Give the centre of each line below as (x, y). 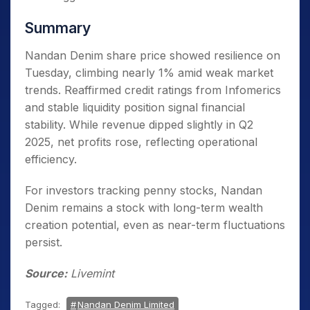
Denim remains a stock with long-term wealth (144, 208)
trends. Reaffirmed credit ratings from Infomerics (153, 90)
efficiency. (51, 159)
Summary (58, 28)
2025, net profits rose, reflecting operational (141, 142)
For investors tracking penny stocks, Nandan (144, 190)
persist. (44, 242)
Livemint (91, 273)
